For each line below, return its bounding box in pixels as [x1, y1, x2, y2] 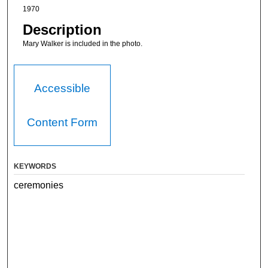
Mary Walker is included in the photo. [22, 39, 142, 48]
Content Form [27, 115, 98, 129]
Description [22, 22, 102, 38]
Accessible [34, 81, 91, 95]
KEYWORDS [14, 162, 57, 170]
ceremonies [14, 179, 64, 190]
